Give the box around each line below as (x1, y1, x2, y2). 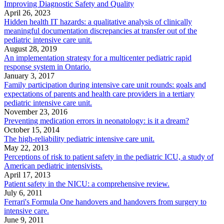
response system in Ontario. (4, 62, 91, 71)
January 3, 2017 (4, 71, 54, 80)
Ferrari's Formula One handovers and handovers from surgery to (4, 197, 206, 206)
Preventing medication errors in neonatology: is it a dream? (4, 116, 189, 125)
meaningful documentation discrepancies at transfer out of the (4, 26, 197, 35)
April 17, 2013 (4, 170, 50, 179)
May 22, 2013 (4, 143, 48, 152)
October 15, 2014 (4, 125, 59, 134)
